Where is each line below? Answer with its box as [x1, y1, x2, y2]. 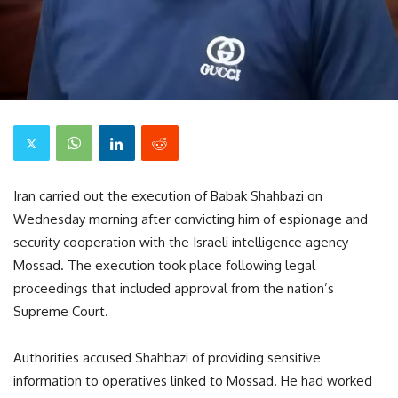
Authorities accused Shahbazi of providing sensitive [13, 349, 321, 366]
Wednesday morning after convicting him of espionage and [13, 211, 368, 227]
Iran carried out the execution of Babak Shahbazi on [13, 187, 322, 204]
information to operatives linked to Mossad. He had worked [13, 372, 372, 389]
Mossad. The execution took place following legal [13, 257, 315, 274]
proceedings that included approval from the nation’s [13, 280, 334, 297]
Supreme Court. [13, 303, 108, 320]
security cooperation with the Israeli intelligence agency [13, 234, 348, 251]
